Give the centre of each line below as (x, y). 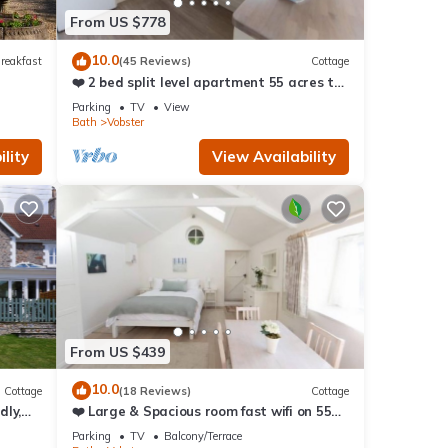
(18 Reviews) (154, 390)
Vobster (125, 121)
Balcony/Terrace (202, 436)
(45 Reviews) (154, 61)
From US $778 (117, 22)
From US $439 (117, 351)
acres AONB (110, 429)
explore (95, 99)
